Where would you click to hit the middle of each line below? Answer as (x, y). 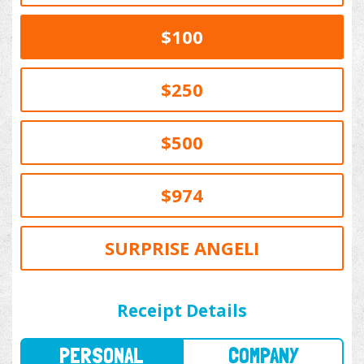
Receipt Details (182, 311)
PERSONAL (92, 290)
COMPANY (239, 290)
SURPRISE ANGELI (182, 248)
